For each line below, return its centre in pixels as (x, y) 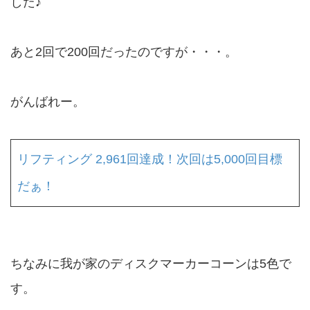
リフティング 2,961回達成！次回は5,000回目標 (150, 159)
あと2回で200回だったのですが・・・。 (124, 52)
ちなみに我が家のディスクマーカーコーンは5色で (151, 264)
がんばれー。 (48, 102)
